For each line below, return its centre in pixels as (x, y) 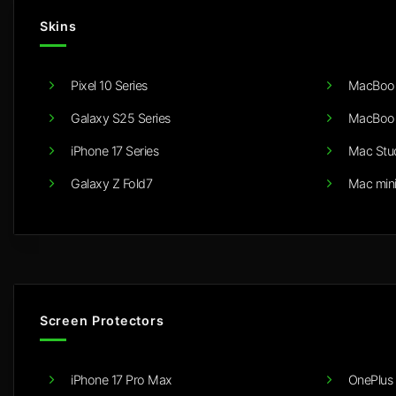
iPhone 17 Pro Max (122, 379)
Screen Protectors (102, 320)
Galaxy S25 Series (121, 118)
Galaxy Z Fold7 (111, 183)
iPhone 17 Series (114, 150)
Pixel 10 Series (109, 85)
